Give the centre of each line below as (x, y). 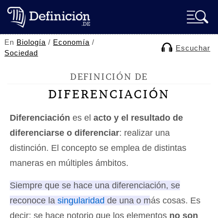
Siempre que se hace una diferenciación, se (95, 185)
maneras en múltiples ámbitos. (69, 163)
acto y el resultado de (138, 118)
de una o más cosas (145, 200)
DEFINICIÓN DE (109, 77)
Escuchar (193, 48)
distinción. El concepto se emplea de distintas (98, 148)
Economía (72, 42)
